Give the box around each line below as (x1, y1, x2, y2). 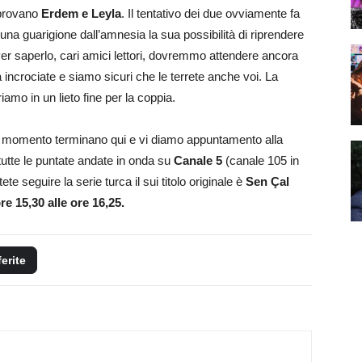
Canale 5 (174, 154, 222, 167)
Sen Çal (246, 175, 289, 188)
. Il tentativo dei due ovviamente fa (121, 6, 300, 20)
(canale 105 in (222, 154, 299, 167)
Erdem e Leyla (41, 6, 121, 20)
